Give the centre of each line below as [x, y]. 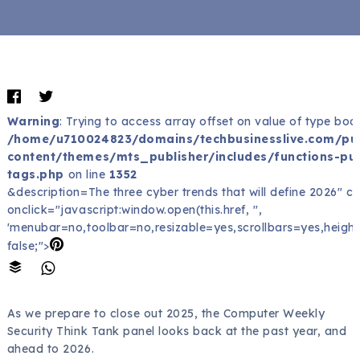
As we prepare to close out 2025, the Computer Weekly [166, 313]
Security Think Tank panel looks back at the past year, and [177, 331]
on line [87, 174]
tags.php [35, 174]
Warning [33, 121]
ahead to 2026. [51, 348]
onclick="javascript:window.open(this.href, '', [135, 209]
